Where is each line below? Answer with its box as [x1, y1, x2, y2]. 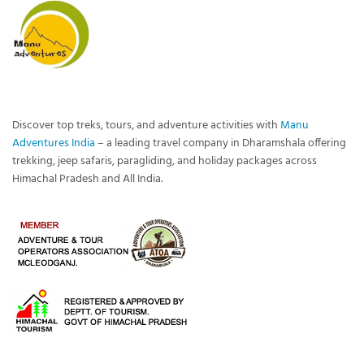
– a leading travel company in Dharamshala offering [95, 133, 346, 153]
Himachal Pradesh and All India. [12, 169, 162, 188]
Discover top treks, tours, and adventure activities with [12, 115, 280, 135]
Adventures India [12, 133, 95, 153]
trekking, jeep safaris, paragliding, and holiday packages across [12, 151, 317, 171]
